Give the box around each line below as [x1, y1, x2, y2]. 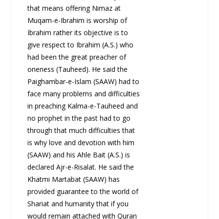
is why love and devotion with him [27, 138, 134, 148]
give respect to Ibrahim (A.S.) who [27, 40, 133, 50]
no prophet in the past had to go [27, 113, 131, 123]
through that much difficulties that [27, 126, 135, 135]
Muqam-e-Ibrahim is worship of [27, 16, 127, 25]
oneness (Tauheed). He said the [27, 65, 128, 74]
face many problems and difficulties [27, 89, 140, 99]
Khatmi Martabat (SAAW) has [27, 175, 120, 184]
